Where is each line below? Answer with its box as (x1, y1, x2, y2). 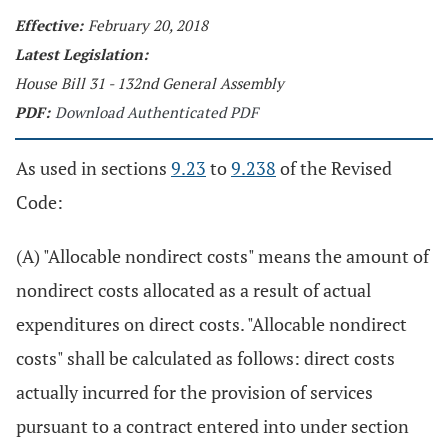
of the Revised (276, 156, 392, 180)
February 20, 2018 (88, 15, 208, 35)
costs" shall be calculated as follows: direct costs (16, 346, 395, 370)
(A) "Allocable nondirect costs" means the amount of (16, 244, 429, 268)
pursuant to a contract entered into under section (16, 414, 409, 438)
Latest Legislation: (15, 44, 148, 64)
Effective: (15, 15, 83, 35)
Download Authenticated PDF (55, 102, 258, 122)
